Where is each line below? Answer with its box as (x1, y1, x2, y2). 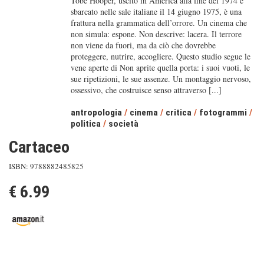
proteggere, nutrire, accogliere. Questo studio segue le (70, 51, 250, 62)
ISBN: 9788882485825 (9, 161, 84, 171)
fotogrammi (199, 107, 247, 118)
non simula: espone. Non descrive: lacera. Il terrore (70, 28, 242, 39)
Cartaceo (9, 137, 70, 157)
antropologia (70, 107, 122, 118)
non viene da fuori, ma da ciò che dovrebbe (70, 39, 216, 51)
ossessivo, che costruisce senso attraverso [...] (70, 84, 222, 95)
